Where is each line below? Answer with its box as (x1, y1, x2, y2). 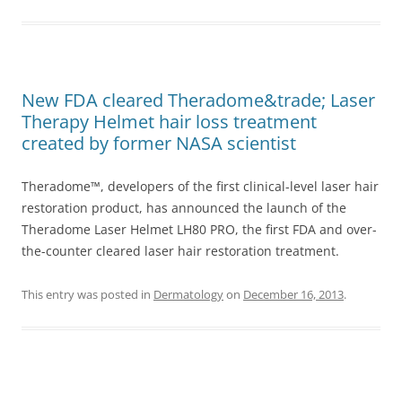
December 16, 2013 (243, 286, 344, 302)
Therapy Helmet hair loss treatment (22, 109, 317, 134)
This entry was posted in (22, 286, 153, 302)
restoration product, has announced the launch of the (22, 199, 346, 216)
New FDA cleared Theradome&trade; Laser (22, 88, 375, 112)
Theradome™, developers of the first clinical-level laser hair (22, 178, 379, 195)
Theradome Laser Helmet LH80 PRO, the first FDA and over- (22, 221, 377, 238)
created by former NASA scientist (22, 131, 296, 155)
